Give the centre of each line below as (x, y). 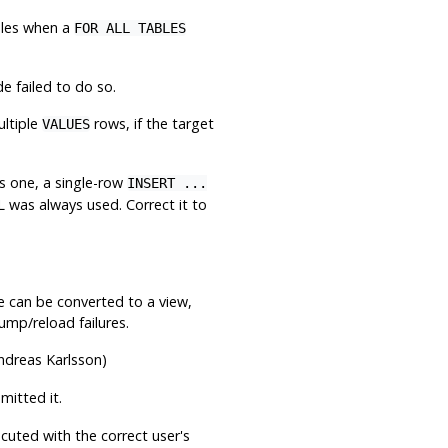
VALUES (65, 123)
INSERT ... (166, 182)
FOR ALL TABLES (129, 27)
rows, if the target (151, 123)
